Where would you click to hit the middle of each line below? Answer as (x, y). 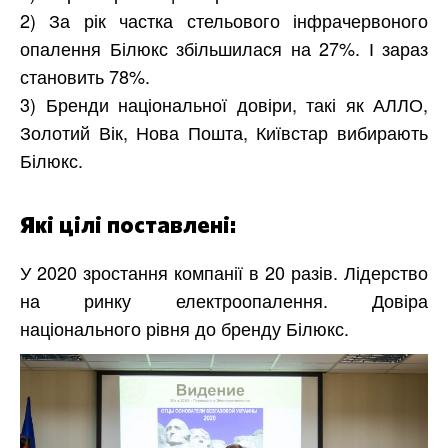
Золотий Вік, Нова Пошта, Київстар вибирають (224, 131)
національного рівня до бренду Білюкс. (184, 327)
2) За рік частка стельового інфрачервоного (224, 19)
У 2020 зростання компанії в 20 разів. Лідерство (224, 271)
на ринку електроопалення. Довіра (224, 299)
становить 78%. (85, 75)
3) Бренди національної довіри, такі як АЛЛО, (224, 103)
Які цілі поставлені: (128, 225)
